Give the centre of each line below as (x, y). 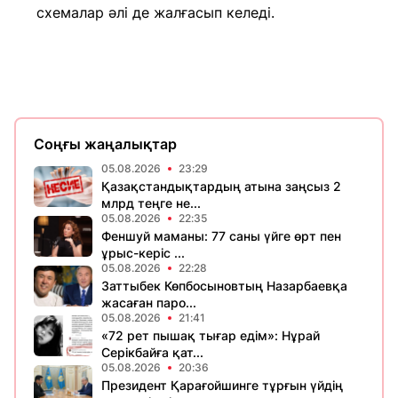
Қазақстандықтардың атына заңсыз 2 (221, 186)
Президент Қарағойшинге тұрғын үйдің (222, 385)
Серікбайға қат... (152, 352)
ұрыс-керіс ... (143, 253)
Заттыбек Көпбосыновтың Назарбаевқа (224, 286)
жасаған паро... (149, 302)
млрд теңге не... (151, 203)
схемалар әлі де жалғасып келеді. (155, 12)
